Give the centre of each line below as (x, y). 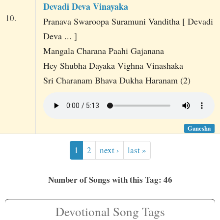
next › (109, 150)
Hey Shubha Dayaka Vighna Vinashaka (113, 66)
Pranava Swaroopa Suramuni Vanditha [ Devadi (128, 21)
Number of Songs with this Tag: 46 (110, 179)
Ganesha (199, 128)
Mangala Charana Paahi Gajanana (103, 51)
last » (137, 150)
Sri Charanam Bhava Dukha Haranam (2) (117, 80)
